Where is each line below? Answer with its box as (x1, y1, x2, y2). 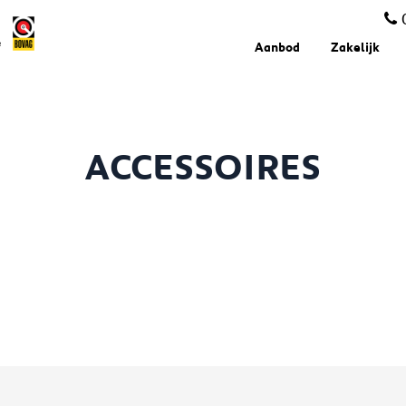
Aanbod (255, 39, 300, 55)
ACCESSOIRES (85, 143, 321, 189)
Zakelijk (331, 39, 380, 55)
